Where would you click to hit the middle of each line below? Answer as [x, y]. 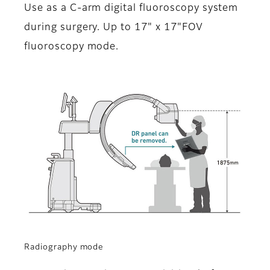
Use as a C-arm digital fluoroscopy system [131, 9]
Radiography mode [64, 247]
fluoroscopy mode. [72, 47]
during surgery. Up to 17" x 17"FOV [114, 28]
